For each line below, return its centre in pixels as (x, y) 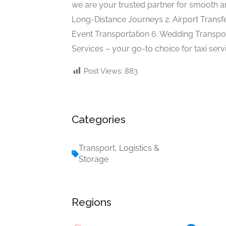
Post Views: (103, 71)
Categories (99, 119)
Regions (92, 202)
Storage (94, 159)
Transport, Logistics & (119, 148)
